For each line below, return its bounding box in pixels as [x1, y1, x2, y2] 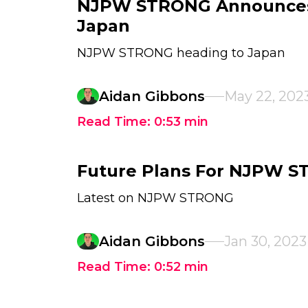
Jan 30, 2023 [224, 233, 307, 250]
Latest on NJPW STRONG [77, 190, 234, 206]
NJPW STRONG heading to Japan [77, 45, 285, 60]
